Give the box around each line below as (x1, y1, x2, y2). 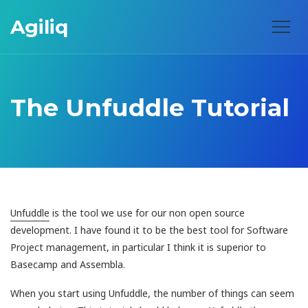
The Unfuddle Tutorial (10, 93, 289, 123)
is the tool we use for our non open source (49, 206, 245, 219)
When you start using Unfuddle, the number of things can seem (10, 287, 294, 300)
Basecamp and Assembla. (10, 257, 125, 271)
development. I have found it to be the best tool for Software (10, 223, 288, 236)
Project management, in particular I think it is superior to (10, 240, 266, 254)
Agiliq (10, 15, 68, 38)
